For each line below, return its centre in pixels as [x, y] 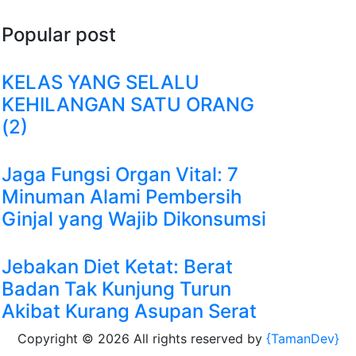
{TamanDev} [302, 339]
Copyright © [57, 339]
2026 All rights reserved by [182, 339]
